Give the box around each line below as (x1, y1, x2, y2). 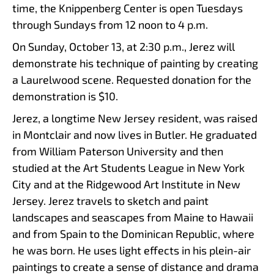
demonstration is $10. (12, 89, 118, 103)
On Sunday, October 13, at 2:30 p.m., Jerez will (12, 39, 235, 53)
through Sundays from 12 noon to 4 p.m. (12, 17, 208, 31)
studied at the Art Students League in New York (12, 160, 245, 174)
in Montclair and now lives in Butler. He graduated (12, 127, 257, 141)
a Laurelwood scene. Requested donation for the (12, 72, 251, 86)
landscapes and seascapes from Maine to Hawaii (12, 210, 253, 224)
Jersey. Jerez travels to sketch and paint (12, 193, 209, 207)
